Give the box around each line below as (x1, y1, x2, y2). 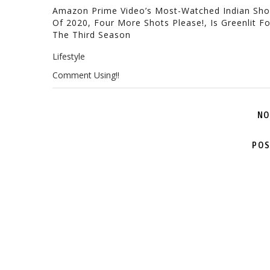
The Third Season (52, 28, 131, 40)
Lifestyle (52, 50, 85, 62)
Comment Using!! (52, 69, 119, 81)
